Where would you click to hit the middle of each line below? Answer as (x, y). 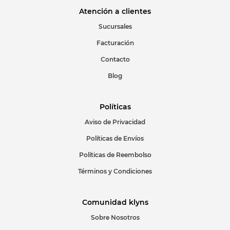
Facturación (115, 43)
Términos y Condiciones (115, 171)
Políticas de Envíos (115, 138)
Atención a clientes (115, 11)
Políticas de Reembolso (115, 155)
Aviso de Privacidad (115, 122)
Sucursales (115, 26)
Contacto (115, 59)
